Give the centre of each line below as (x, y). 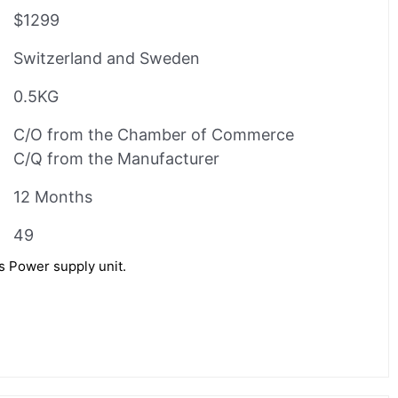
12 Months (53, 196)
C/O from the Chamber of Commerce (154, 134)
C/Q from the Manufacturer (116, 158)
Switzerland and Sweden (107, 58)
